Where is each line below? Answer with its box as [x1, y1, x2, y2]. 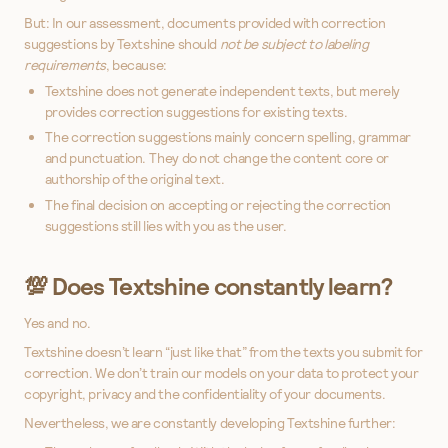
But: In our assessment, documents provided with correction [24, 13, 386, 32]
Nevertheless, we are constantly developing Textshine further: [24, 414, 396, 433]
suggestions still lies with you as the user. [44, 217, 287, 236]
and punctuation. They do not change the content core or [44, 149, 389, 168]
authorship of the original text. [44, 170, 225, 189]
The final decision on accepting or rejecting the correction [44, 196, 392, 215]
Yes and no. [24, 314, 91, 333]
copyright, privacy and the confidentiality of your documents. [24, 385, 386, 404]
